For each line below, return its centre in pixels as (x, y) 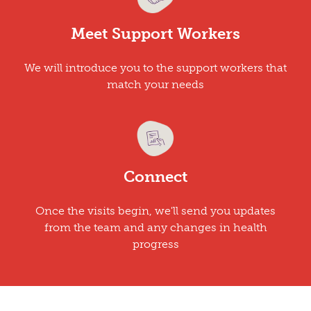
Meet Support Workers (155, 33)
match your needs (155, 84)
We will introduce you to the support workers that (155, 67)
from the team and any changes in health (155, 227)
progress (155, 244)
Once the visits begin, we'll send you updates (155, 210)
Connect (155, 176)
